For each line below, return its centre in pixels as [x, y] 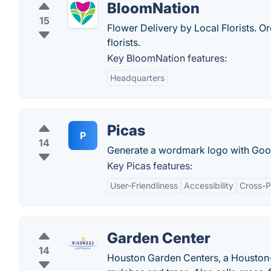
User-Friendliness [144, 185]
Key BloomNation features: [167, 58]
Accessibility [209, 185]
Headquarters [137, 78]
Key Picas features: [150, 166]
